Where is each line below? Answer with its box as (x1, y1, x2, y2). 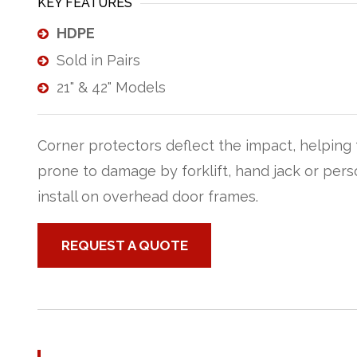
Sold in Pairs (57, 52, 140, 69)
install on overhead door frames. (37, 188, 258, 205)
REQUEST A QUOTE (61, 237, 188, 253)
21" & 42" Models (57, 79, 166, 96)
